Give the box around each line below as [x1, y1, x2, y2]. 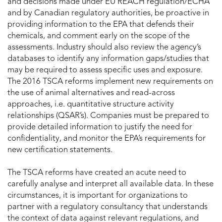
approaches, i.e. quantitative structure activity [7, 101, 174, 109]
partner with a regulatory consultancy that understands [7, 203, 208, 212]
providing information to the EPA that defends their [7, 21, 194, 29]
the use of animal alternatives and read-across [7, 89, 175, 98]
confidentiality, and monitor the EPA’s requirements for [7, 135, 206, 143]
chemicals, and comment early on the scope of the [7, 32, 190, 41]
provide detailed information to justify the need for [7, 123, 192, 132]
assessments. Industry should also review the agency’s [7, 44, 201, 52]
